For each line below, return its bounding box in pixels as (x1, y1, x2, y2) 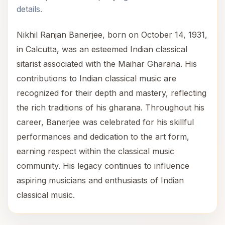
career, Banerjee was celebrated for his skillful (17, 117, 194, 127)
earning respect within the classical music (17, 146, 174, 156)
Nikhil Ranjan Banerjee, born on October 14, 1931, (17, 30, 207, 40)
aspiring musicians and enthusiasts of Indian (17, 175, 184, 185)
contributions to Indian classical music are (17, 73, 176, 83)
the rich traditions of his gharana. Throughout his (17, 102, 204, 113)
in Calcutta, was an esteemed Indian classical (17, 44, 187, 54)
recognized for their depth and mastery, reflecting (17, 88, 206, 98)
